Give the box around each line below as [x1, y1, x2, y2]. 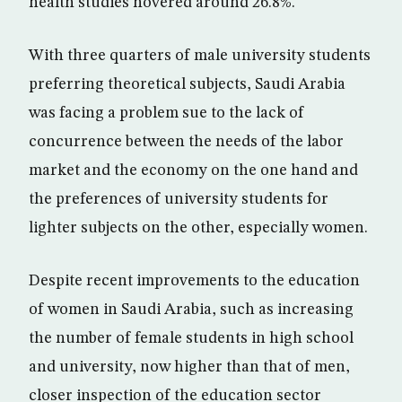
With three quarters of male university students [29, 48, 371, 64]
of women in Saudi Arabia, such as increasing [29, 301, 354, 318]
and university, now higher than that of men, [29, 359, 350, 375]
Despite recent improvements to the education [29, 273, 360, 289]
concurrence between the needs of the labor [29, 134, 344, 150]
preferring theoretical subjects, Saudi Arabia [29, 76, 345, 92]
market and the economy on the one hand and [29, 162, 358, 179]
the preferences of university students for [29, 191, 328, 207]
